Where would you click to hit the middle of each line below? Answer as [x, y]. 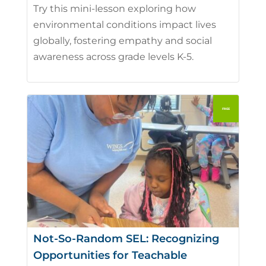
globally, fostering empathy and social [122, 41]
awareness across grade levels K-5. [113, 57]
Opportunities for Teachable [110, 255]
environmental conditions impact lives [124, 25]
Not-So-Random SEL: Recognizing [126, 238]
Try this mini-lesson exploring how [114, 9]
